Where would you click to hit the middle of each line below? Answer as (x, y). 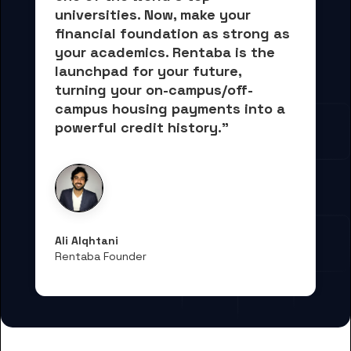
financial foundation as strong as (174, 33)
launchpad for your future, (150, 71)
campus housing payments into (166, 109)
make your (217, 14)
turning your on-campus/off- (154, 90)
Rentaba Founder (101, 256)
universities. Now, (118, 14)
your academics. (112, 52)
